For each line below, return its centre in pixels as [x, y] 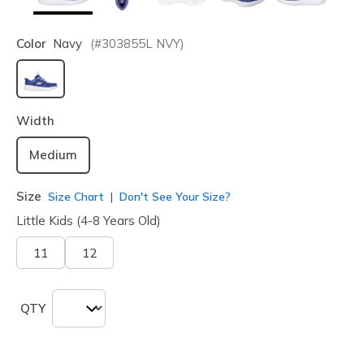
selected [67, 104]
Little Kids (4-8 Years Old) [89, 221]
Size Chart [76, 196]
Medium [53, 155]
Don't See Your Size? [173, 197]
